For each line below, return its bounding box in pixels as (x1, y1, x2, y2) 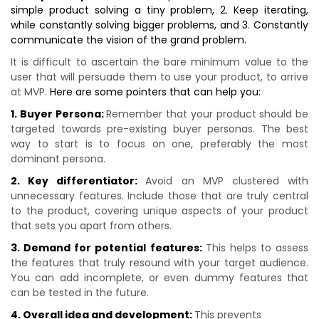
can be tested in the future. (11, 286, 149, 300)
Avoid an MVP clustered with (145, 174, 309, 188)
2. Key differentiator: (11, 174, 146, 188)
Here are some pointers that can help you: (50, 85, 261, 99)
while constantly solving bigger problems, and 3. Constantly (11, 18, 308, 32)
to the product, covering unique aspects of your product (11, 204, 308, 218)
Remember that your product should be (106, 107, 308, 121)
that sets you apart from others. (11, 219, 172, 233)
